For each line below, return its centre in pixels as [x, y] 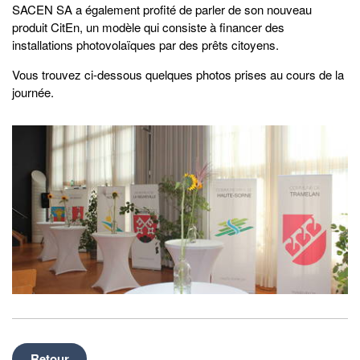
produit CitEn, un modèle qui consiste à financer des [148, 27]
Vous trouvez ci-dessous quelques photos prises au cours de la [178, 75]
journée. [33, 92]
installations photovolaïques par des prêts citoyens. [145, 45]
